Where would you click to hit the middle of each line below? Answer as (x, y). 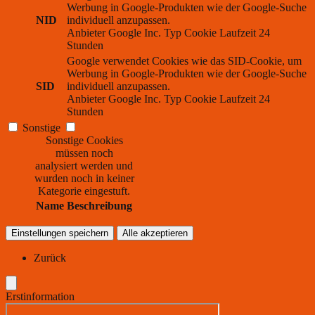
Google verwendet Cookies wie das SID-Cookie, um (184, 61)
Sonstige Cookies (84, 141)
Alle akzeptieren (155, 233)
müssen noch (84, 153)
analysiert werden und (84, 166)
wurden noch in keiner (84, 179)
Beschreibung (99, 206)
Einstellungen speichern (60, 233)
